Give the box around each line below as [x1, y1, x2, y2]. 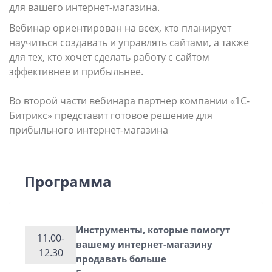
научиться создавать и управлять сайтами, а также [9, 36, 249, 49]
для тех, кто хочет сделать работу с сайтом [9, 50, 209, 64]
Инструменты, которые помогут [76, 223, 231, 236]
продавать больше [76, 253, 167, 265]
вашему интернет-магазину [76, 238, 213, 250]
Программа [24, 171, 112, 191]
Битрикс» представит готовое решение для [9, 109, 212, 122]
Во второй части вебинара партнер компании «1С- [9, 94, 250, 107]
